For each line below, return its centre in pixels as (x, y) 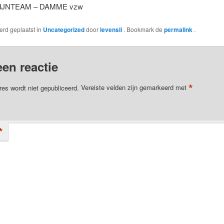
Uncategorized (63, 29)
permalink (179, 29)
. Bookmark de (143, 29)
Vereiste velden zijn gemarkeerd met (134, 87)
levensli (111, 29)
